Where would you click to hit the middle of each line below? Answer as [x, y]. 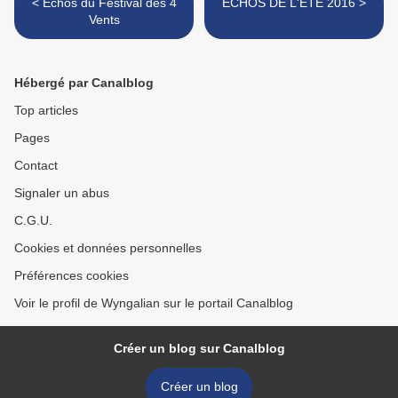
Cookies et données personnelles [108, 248]
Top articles [46, 111]
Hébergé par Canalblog [84, 83]
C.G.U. [33, 221]
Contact [36, 166]
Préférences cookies [72, 276]
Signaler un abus [62, 193]
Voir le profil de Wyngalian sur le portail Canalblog [154, 303]
